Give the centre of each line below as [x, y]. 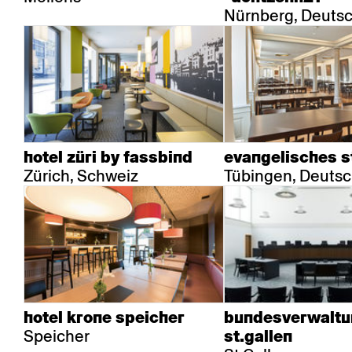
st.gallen [258, 336]
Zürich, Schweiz [81, 176]
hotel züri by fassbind [108, 157]
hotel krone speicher [104, 317]
